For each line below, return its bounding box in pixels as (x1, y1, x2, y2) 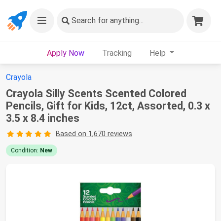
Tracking (102, 48, 132, 58)
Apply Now (46, 48, 84, 58)
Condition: (11, 147, 40, 154)
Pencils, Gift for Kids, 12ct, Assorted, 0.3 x (6, 100, 210, 112)
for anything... (96, 16, 144, 25)
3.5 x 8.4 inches (6, 112, 79, 124)
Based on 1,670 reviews (55, 129, 132, 138)
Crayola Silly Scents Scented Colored (6, 87, 186, 100)
